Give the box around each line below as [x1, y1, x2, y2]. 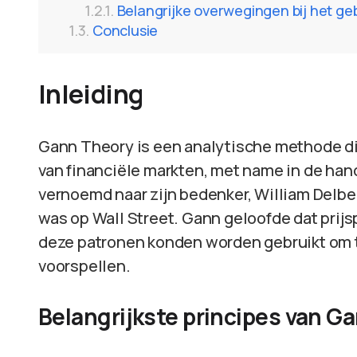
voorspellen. [38, 255, 131, 277]
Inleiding [38, 76, 143, 112]
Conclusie [92, 21, 159, 40]
